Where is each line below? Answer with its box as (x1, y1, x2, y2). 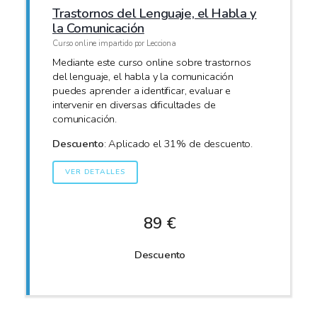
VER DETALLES (65, 167, 125, 178)
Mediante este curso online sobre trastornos (52, 55, 251, 70)
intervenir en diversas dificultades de (52, 98, 216, 113)
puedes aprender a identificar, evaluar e (52, 83, 231, 98)
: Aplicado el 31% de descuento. (103, 136, 253, 151)
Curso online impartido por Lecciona (52, 37, 176, 49)
